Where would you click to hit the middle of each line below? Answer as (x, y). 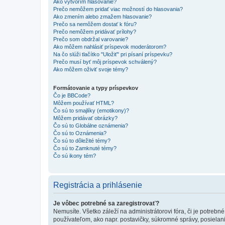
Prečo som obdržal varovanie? (91, 39)
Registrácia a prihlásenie (98, 185)
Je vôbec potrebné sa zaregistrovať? (106, 203)
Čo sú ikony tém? (75, 156)
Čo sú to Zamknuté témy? (85, 148)
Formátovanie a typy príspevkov (96, 88)
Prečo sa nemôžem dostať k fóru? (95, 24)
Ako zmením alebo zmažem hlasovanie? (102, 17)
